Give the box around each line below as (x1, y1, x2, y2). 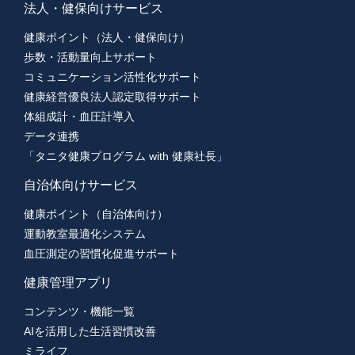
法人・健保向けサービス (24, 2, 163, 16)
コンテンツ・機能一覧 (24, 305, 135, 319)
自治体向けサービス (24, 178, 138, 193)
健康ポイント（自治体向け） (24, 208, 168, 221)
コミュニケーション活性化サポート (24, 71, 201, 84)
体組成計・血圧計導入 (24, 110, 135, 124)
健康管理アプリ (24, 276, 113, 290)
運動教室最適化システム (24, 227, 146, 241)
